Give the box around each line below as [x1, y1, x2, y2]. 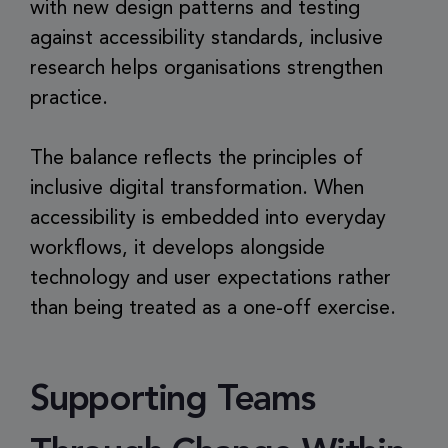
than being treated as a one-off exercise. [30, 299, 396, 319]
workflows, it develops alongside [30, 239, 325, 259]
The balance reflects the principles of [30, 149, 363, 169]
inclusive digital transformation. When [30, 179, 364, 199]
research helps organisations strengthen [30, 59, 383, 79]
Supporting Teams [30, 383, 315, 419]
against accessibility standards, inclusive [30, 29, 383, 49]
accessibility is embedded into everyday [30, 209, 386, 229]
